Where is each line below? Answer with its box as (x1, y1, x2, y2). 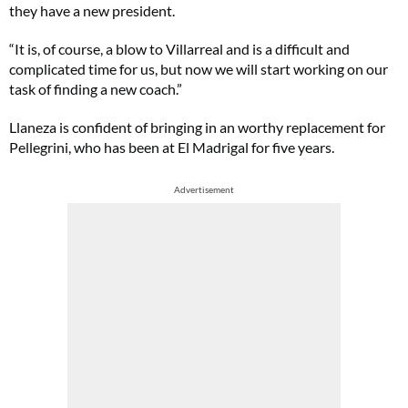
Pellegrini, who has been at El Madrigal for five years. (9, 138, 334, 156)
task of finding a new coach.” (9, 80, 182, 97)
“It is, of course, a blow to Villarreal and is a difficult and (9, 40, 350, 57)
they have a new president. (9, 2, 175, 19)
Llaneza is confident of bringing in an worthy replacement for (9, 118, 385, 136)
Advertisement (174, 184, 234, 195)
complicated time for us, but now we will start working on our (9, 60, 388, 77)
